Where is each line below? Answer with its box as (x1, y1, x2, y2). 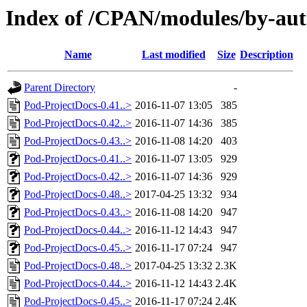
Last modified (141, 49, 206, 61)
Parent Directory (24, 82, 95, 94)
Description (240, 49, 293, 61)
